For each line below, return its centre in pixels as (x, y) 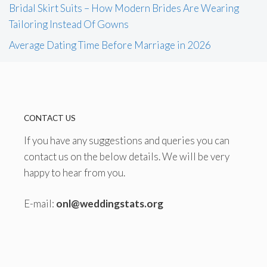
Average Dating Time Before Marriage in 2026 (110, 45)
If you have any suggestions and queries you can (127, 140)
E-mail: (40, 204)
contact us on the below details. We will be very (127, 156)
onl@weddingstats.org (110, 204)
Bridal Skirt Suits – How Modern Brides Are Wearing (124, 8)
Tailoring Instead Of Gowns (69, 24)
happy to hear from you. (74, 172)
